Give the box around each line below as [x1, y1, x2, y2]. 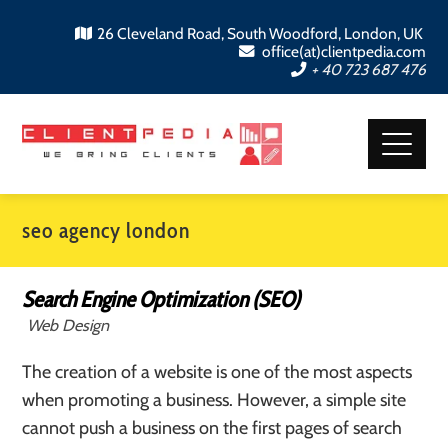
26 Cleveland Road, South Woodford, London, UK [96, 24, 426, 43]
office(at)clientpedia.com [258, 42, 426, 61]
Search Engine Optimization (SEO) [22, 286, 301, 313]
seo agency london [22, 217, 191, 244]
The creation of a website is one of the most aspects [22, 361, 413, 383]
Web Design [27, 315, 110, 335]
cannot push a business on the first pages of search [22, 417, 403, 439]
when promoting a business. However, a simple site [22, 389, 407, 411]
